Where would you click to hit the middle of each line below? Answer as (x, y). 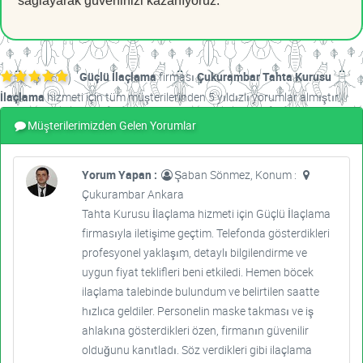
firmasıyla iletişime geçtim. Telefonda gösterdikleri (205, 233)
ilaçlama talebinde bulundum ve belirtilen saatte (200, 292)
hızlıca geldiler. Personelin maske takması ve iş (197, 311)
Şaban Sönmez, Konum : (236, 175)
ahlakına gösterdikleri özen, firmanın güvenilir (195, 331)
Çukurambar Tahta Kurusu (264, 77)
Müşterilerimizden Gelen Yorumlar (112, 126)
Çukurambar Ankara (132, 194)
